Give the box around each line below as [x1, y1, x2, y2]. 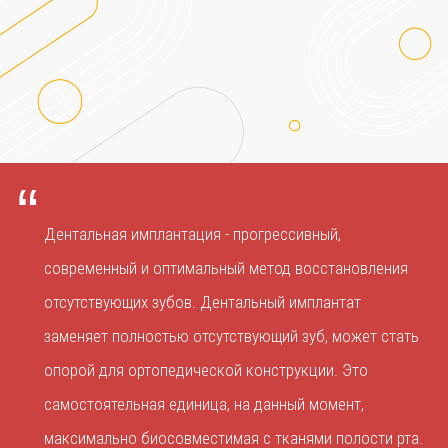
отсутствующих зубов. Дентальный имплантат [44, 291, 361, 312]
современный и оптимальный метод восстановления [44, 257, 408, 278]
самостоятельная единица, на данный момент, [44, 393, 364, 414]
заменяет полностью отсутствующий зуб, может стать [44, 325, 419, 346]
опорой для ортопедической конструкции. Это [44, 359, 368, 380]
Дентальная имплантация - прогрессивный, [44, 223, 341, 244]
